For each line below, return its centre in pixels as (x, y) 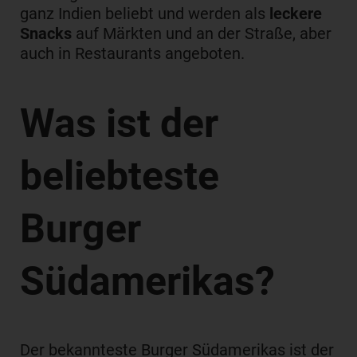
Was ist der (119, 123)
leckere (296, 14)
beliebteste (120, 176)
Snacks (46, 33)
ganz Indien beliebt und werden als (145, 14)
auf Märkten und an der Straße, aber (202, 33)
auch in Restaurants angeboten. (132, 53)
